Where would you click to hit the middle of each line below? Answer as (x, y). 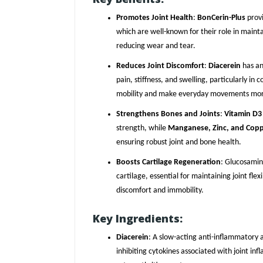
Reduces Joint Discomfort (160, 66)
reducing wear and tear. (156, 46)
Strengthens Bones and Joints (168, 114)
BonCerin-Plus (221, 18)
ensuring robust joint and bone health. (179, 143)
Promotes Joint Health (155, 18)
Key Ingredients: (138, 219)
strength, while (142, 129)
